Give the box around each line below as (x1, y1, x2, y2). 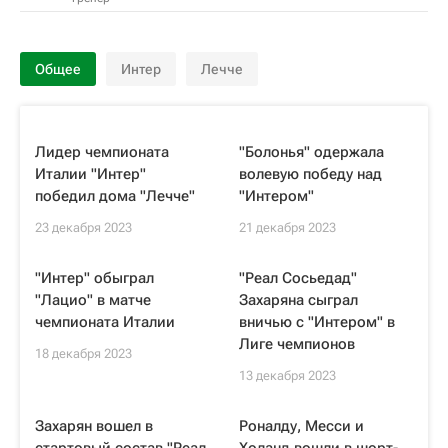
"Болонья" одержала (239, 143, 384, 161)
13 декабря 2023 (239, 368, 336, 383)
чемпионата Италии (35, 313, 175, 331)
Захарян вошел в (35, 417, 153, 435)
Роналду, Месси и (239, 417, 364, 435)
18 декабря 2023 (35, 346, 132, 361)
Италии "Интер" (35, 165, 146, 183)
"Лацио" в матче (35, 291, 151, 309)
